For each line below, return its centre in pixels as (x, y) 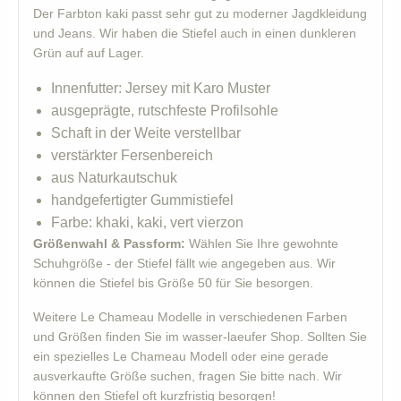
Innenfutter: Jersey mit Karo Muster (161, 89)
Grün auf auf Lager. (89, 53)
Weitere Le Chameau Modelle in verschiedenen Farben (190, 317)
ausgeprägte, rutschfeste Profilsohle (165, 111)
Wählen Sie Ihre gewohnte (262, 244)
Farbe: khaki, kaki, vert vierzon (147, 223)
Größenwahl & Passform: (109, 244)
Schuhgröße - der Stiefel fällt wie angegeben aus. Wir (184, 264)
